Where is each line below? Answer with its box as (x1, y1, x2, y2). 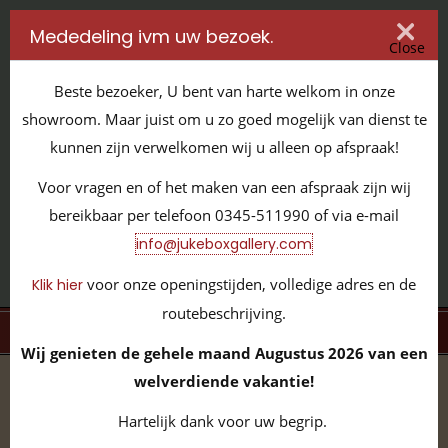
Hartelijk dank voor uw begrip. (117, 411, 331, 431)
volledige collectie (83, 373, 203, 393)
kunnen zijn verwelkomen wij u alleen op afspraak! (49, 137, 399, 157)
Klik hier (32, 275, 83, 295)
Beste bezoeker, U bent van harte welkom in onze (53, 81, 395, 101)
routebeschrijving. (162, 303, 286, 323)
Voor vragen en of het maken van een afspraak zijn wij (37, 177, 411, 197)
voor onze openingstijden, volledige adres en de (83, 274, 416, 294)
